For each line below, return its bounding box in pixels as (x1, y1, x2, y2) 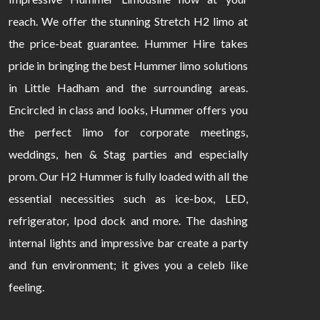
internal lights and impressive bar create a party (9, 236, 248, 250)
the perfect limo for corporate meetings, (9, 125, 248, 139)
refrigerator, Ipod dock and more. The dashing (9, 214, 248, 228)
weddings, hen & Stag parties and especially (9, 147, 248, 161)
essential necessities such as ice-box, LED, (9, 191, 248, 206)
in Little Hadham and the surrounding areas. (9, 81, 248, 95)
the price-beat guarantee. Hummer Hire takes (9, 36, 248, 51)
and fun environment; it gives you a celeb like (9, 258, 248, 272)
